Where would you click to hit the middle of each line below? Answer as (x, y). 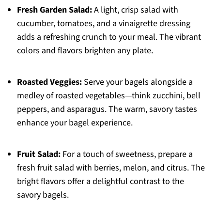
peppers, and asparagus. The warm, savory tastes (107, 109)
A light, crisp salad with (135, 10)
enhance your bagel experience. (75, 123)
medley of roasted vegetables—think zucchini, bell (108, 96)
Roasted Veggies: (49, 82)
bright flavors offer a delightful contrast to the (100, 182)
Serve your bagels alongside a (137, 82)
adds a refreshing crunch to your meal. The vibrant (109, 37)
